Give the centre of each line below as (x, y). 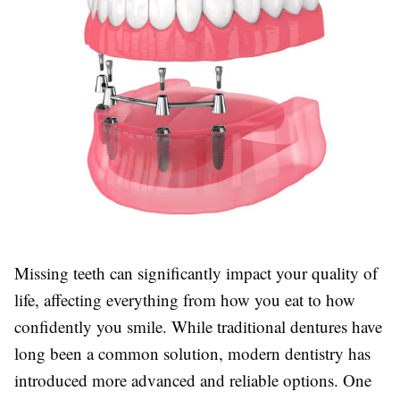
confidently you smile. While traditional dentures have (198, 326)
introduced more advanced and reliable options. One (193, 380)
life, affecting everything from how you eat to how (185, 300)
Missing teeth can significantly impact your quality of (196, 273)
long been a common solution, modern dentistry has (192, 353)
